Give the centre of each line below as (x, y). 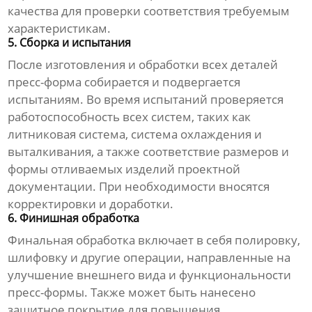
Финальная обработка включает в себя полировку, (154, 240)
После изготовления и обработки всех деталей (143, 65)
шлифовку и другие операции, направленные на (149, 258)
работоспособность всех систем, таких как (130, 117)
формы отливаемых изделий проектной (124, 169)
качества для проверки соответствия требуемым (149, 11)
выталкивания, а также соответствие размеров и (149, 152)
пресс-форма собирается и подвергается (124, 82)
